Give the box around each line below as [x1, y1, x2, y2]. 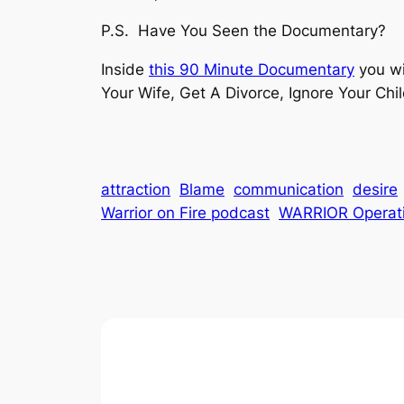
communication [234, 180, 344, 199]
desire [353, 180, 398, 199]
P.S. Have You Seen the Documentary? [101, 22, 386, 41]
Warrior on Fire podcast [101, 204, 270, 223]
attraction [101, 180, 170, 199]
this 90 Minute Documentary [149, 60, 354, 79]
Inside [101, 60, 149, 79]
